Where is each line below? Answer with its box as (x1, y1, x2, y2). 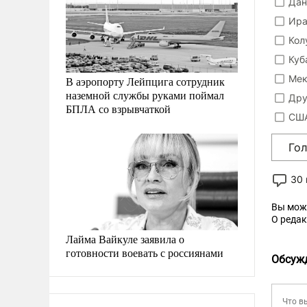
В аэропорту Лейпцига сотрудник (66, 73, 225, 88)
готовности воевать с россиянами (66, 245, 223, 260)
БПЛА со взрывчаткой (66, 101, 171, 116)
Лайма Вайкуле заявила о (66, 231, 184, 246)
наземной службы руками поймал (66, 87, 224, 102)
